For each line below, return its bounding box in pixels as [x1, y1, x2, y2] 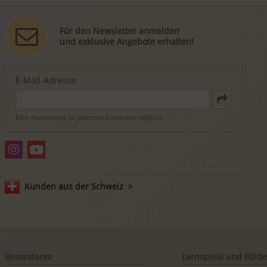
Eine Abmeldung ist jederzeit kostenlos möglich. [15, 113, 163, 122]
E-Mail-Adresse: [15, 74, 78, 86]
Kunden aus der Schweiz [24, 181, 123, 193]
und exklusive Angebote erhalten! [59, 35, 194, 47]
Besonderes [5, 251, 52, 263]
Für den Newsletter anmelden [59, 24, 179, 36]
